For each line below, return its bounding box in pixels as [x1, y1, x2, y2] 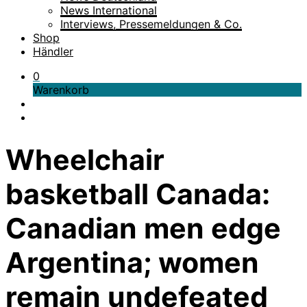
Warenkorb [33, 83, 89, 97]
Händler [33, 45, 73, 58]
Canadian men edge [5, 211, 281, 246]
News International [60, 3, 157, 17]
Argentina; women [5, 245, 259, 280]
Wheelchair [5, 143, 164, 177]
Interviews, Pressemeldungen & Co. [60, 17, 242, 31]
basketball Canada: [5, 177, 270, 212]
